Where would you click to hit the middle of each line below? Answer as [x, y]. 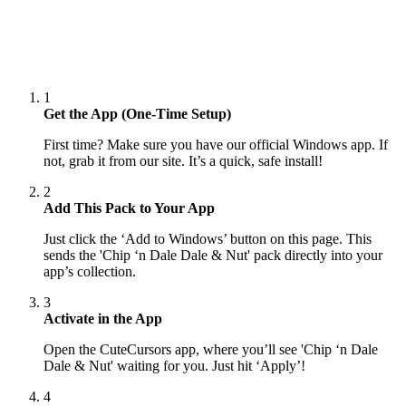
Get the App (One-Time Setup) [137, 114]
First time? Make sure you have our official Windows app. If [216, 145]
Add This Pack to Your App [129, 208]
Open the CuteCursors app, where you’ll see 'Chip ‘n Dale [211, 350]
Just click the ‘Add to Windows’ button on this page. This [208, 239]
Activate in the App [103, 319]
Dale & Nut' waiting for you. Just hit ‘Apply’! [174, 366]
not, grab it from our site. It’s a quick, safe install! [183, 161]
